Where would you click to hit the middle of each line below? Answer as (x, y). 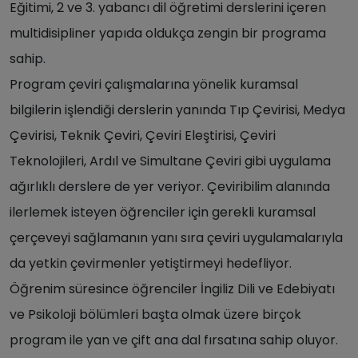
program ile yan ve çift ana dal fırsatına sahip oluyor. (174, 340)
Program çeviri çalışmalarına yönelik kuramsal (154, 84)
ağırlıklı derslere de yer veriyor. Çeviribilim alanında (170, 187)
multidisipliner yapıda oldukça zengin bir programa (168, 33)
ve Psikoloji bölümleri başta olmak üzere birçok (155, 314)
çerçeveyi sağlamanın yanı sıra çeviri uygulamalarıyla (176, 238)
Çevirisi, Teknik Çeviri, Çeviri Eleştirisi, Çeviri (143, 135)
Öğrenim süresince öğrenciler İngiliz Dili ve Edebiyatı (172, 289)
